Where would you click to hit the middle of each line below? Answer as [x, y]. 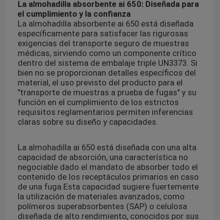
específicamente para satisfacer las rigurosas [103, 34]
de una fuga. [40, 187]
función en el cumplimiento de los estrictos [98, 102]
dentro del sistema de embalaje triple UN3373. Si [107, 63]
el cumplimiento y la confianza [74, 14]
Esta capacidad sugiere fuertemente [131, 187]
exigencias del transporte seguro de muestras [103, 43]
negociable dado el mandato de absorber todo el [108, 167]
